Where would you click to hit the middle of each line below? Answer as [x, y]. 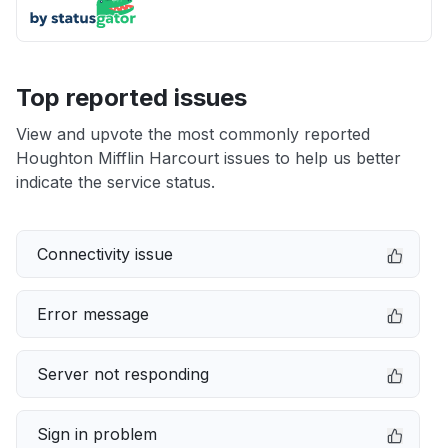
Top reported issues [131, 97]
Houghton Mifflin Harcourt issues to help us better [208, 158]
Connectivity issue [105, 254]
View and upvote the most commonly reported [193, 134]
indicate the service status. [115, 182]
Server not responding [123, 374]
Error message [93, 314]
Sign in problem [97, 434]
